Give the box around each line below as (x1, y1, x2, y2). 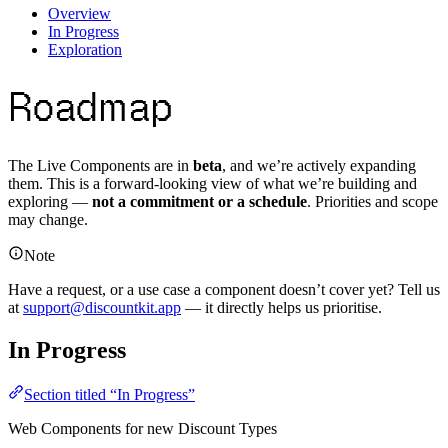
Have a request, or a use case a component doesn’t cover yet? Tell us (8, 280, 440, 298)
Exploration (48, 40, 122, 58)
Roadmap (8, 81, 172, 134)
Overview (48, 4, 111, 22)
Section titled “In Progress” (24, 385, 195, 403)
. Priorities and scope (307, 192, 438, 210)
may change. (8, 210, 88, 228)
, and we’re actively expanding (222, 156, 416, 174)
